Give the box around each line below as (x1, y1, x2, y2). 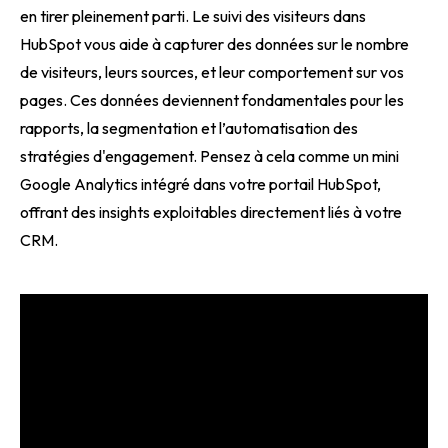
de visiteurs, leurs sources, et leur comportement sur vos (20, 62, 404, 82)
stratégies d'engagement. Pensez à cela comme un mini (20, 146, 399, 166)
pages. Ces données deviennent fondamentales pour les (20, 90, 404, 110)
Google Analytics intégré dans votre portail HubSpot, (20, 174, 381, 194)
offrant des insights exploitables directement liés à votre (20, 202, 402, 222)
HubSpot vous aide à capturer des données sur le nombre (20, 34, 409, 54)
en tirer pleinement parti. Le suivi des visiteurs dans (20, 6, 366, 26)
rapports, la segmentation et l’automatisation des (20, 118, 358, 138)
